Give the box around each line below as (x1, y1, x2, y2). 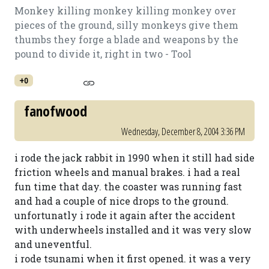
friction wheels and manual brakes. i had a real (14, 166, 240, 178)
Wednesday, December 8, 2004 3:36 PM (121, 125, 245, 138)
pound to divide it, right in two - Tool (14, 47, 192, 60)
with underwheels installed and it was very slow (14, 223, 252, 236)
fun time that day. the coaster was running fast (14, 180, 242, 193)
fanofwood (24, 101, 87, 121)
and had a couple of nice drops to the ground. (14, 195, 229, 207)
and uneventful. (14, 238, 92, 250)
